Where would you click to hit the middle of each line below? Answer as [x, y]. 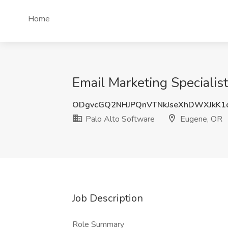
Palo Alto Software [119, 119]
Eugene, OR [200, 119]
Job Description [108, 198]
